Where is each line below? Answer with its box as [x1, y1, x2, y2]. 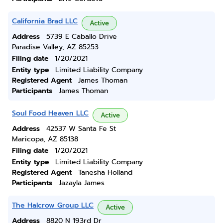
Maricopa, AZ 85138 [12, 134, 78, 144]
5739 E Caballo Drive [46, 31, 117, 42]
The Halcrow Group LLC [12, 200, 94, 211]
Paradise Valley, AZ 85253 [12, 42, 99, 52]
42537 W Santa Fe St [46, 123, 116, 134]
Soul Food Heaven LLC [12, 108, 89, 118]
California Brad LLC [12, 16, 78, 26]
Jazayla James [59, 178, 105, 188]
